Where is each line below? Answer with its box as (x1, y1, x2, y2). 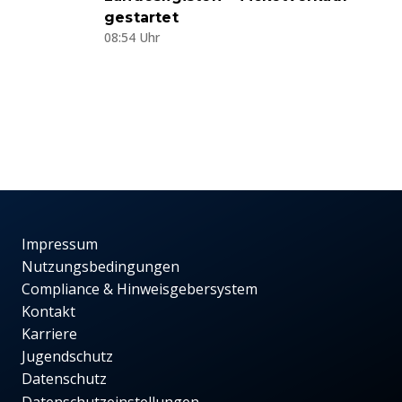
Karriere (22, 324, 77, 345)
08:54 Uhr (104, 29, 160, 47)
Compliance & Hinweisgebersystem (22, 279, 258, 300)
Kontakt (22, 301, 75, 322)
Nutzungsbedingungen (22, 257, 179, 277)
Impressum (22, 234, 98, 255)
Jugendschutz (22, 346, 113, 367)
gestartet (104, 9, 179, 27)
